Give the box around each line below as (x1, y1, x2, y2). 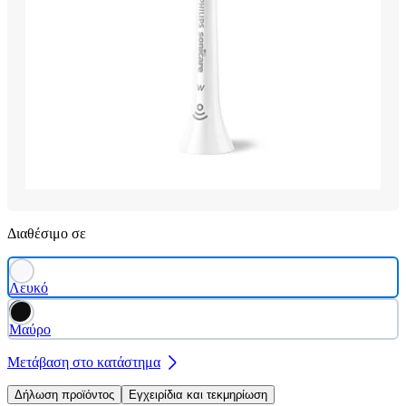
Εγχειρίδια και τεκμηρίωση (129, 387, 267, 401)
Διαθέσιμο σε (7, 225, 86, 241)
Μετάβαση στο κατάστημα (7, 353, 160, 370)
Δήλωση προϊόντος (14, 387, 114, 401)
